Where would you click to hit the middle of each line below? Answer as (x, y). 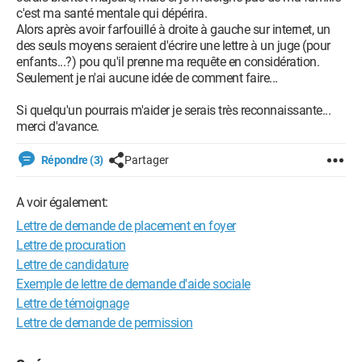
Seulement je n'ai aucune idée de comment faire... (147, 78)
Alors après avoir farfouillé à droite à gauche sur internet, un (173, 29)
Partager (146, 160)
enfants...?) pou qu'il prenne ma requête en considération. (168, 62)
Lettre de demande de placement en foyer (126, 226)
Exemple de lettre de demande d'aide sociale (133, 284)
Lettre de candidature (72, 265)
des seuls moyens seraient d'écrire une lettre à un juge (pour (173, 46)
